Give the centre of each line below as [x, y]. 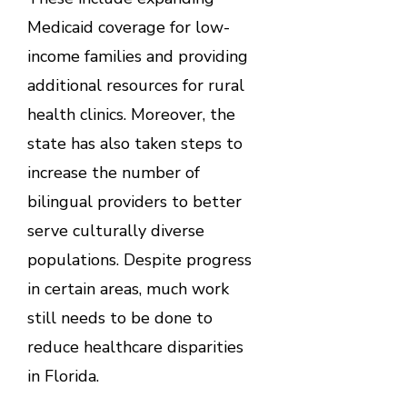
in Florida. [65, 376]
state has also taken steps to [134, 143]
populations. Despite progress [139, 259]
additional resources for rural [135, 85]
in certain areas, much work [128, 288]
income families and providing [137, 56]
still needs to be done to [119, 318]
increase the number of [113, 172]
